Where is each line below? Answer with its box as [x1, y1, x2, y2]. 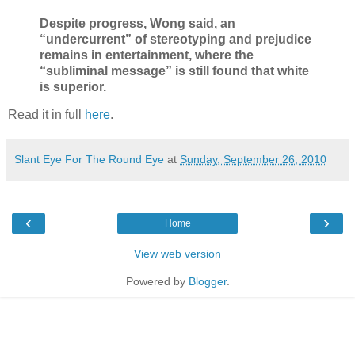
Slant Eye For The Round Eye [14, 153, 164, 166]
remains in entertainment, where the [40, 48, 254, 62]
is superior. [40, 79, 106, 94]
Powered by [125, 275, 189, 288]
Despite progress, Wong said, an [40, 16, 235, 30]
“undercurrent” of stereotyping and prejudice [40, 32, 311, 46]
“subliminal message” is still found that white [40, 63, 309, 78]
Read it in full [8, 108, 85, 122]
